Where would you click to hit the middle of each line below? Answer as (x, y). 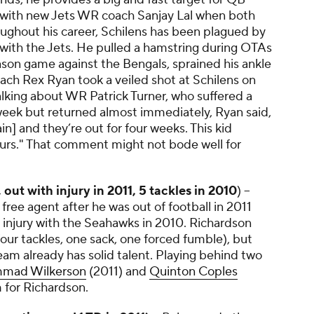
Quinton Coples (193, 272)
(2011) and (118, 272)
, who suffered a (209, 96)
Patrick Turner (128, 96)
